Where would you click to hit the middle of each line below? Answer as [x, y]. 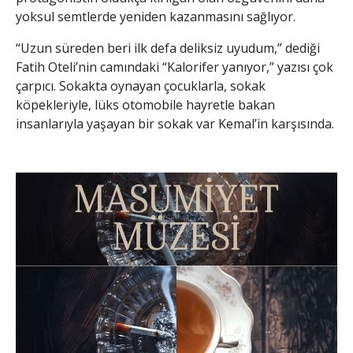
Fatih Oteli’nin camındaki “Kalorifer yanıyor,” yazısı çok [175, 67]
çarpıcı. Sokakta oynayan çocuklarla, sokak [141, 85]
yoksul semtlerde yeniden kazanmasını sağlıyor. [156, 16]
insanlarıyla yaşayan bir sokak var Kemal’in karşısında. [175, 123]
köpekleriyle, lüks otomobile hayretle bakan [145, 104]
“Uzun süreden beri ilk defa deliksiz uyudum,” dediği [168, 48]
